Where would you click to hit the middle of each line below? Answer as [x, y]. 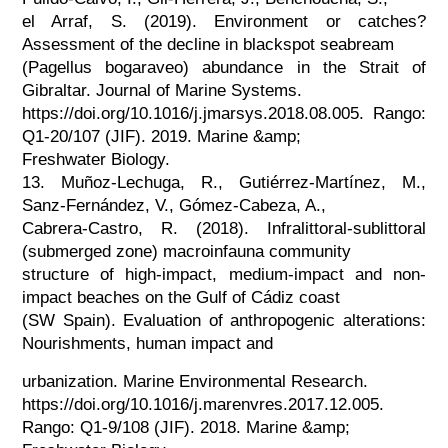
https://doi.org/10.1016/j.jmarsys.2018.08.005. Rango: [224, 113]
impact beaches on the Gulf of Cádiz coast [180, 297]
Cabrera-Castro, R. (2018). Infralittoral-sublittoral [224, 228]
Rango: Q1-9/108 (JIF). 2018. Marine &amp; [185, 427]
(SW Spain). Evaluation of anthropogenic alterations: [224, 320]
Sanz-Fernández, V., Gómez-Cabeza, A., [173, 205]
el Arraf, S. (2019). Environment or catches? [224, 21]
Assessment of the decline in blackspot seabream [207, 44]
